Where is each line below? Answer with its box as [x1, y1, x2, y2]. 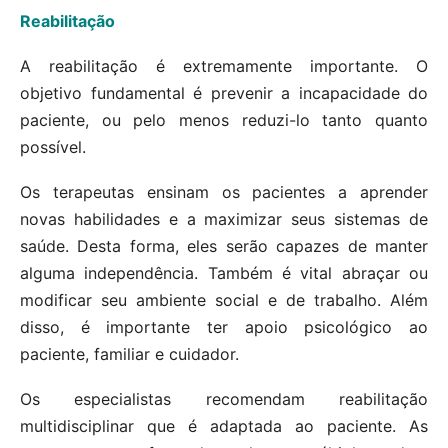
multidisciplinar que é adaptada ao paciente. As [20, 416, 428, 437]
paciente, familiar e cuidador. [20, 344, 239, 365]
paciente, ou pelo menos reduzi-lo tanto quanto [20, 110, 428, 131]
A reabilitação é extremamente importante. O [20, 56, 428, 77]
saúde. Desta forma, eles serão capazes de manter [20, 236, 428, 257]
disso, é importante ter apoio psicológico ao [20, 317, 428, 338]
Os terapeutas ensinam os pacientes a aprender [20, 182, 428, 203]
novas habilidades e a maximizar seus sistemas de [20, 209, 428, 230]
